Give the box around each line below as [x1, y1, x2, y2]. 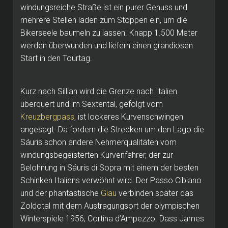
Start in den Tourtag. [20, 53, 92, 63]
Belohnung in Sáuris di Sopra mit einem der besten [20, 162, 198, 173]
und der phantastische [20, 188, 101, 198]
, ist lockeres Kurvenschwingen [74, 111, 183, 122]
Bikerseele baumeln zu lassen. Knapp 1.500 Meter [20, 27, 197, 38]
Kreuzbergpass [20, 111, 74, 122]
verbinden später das [117, 188, 193, 198]
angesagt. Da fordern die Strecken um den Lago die [20, 124, 204, 134]
